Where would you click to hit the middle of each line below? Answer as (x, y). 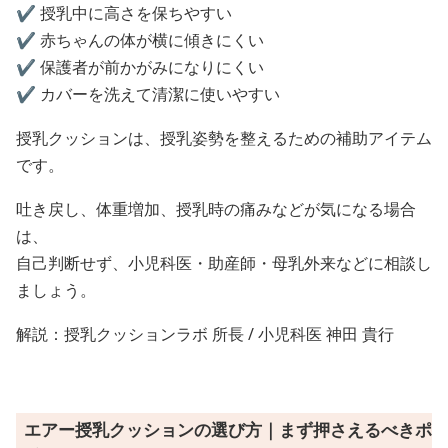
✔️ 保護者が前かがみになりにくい (140, 67)
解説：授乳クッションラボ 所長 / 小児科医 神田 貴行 (205, 334)
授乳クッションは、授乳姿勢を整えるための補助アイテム (224, 138)
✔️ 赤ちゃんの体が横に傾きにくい (140, 40)
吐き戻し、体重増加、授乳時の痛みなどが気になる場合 (216, 209)
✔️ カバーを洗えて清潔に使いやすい (148, 94)
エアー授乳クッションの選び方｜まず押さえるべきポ (228, 430)
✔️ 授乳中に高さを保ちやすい (124, 13)
